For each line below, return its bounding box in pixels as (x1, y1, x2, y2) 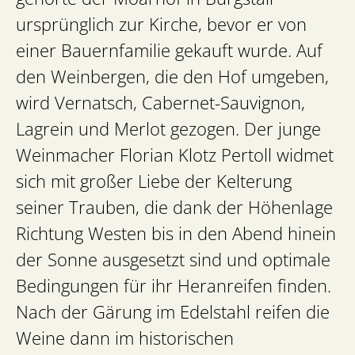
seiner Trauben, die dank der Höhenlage (16, 194, 333, 221)
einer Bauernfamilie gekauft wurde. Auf (16, 37, 323, 64)
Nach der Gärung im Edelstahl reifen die (16, 299, 330, 326)
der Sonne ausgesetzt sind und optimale (16, 246, 330, 273)
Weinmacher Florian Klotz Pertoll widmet (16, 142, 334, 169)
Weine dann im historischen (16, 325, 234, 352)
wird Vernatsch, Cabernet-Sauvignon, (16, 90, 305, 116)
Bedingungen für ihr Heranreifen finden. (16, 273, 331, 300)
